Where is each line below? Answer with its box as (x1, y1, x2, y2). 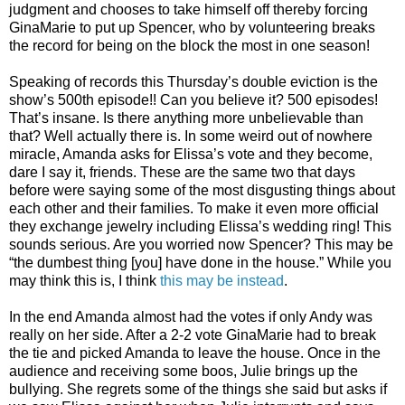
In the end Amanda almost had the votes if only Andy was (9, 309, 372, 325)
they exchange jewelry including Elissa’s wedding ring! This (9, 219, 391, 235)
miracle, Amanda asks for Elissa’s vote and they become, (9, 146, 372, 163)
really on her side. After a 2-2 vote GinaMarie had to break (9, 327, 376, 344)
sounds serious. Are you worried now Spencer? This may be (9, 237, 393, 253)
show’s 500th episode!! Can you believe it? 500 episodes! (9, 92, 378, 108)
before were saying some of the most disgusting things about (9, 183, 395, 199)
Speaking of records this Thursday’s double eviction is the (9, 74, 378, 90)
